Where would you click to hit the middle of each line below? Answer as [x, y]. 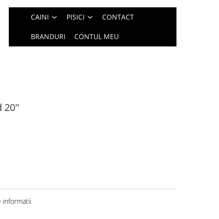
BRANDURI [48, 36]
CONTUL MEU [97, 36]
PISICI [76, 17]
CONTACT [118, 17]
